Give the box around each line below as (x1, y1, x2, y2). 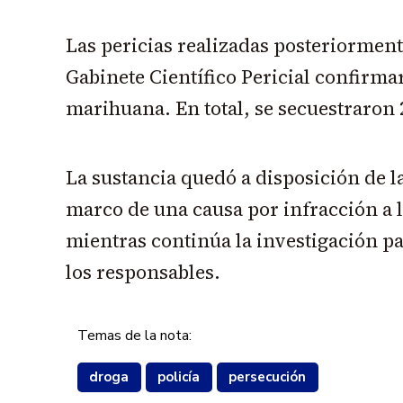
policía (157, 368, 201, 387)
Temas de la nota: (76, 325, 192, 345)
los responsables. (66, 258, 220, 285)
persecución (228, 368, 307, 387)
